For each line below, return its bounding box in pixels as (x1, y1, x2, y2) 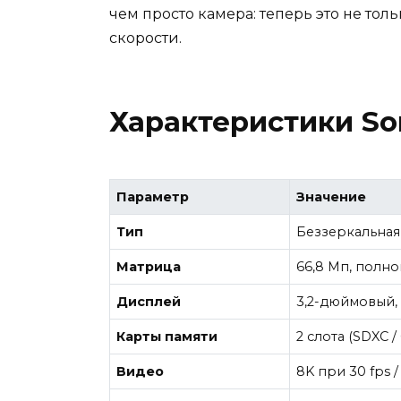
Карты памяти (116, 328, 218, 346)
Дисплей (116, 294, 182, 311)
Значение (296, 189, 367, 206)
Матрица (116, 259, 182, 276)
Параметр (116, 189, 190, 206)
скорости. (109, 29, 182, 47)
